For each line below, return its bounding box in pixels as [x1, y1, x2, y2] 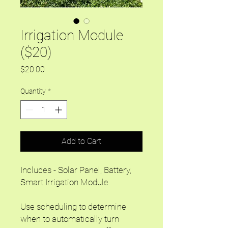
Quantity [20, 87, 46, 95]
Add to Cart [62, 136, 101, 146]
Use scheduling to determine [20, 202, 126, 212]
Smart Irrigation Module [20, 177, 110, 187]
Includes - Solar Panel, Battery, [20, 165, 131, 175]
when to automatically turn [20, 214, 119, 224]
